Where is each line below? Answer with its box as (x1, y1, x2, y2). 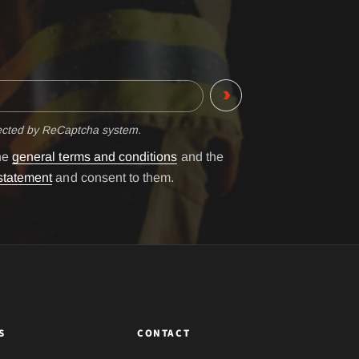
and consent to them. (52, 170, 175, 184)
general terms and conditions (12, 149, 178, 163)
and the (177, 149, 224, 163)
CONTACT (137, 325, 191, 341)
